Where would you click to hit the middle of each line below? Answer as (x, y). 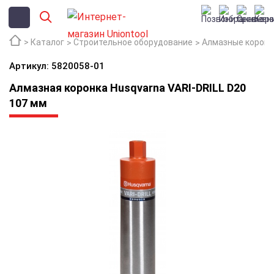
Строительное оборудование (133, 42)
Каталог (47, 42)
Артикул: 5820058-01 (57, 66)
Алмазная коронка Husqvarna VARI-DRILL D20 (128, 88)
